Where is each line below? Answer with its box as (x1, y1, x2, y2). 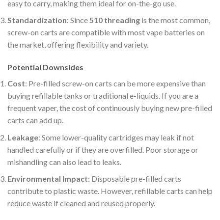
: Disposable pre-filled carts (88, 174, 181, 184)
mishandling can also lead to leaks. (7, 157, 121, 166)
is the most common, (140, 15, 210, 25)
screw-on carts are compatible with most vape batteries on (7, 27, 205, 37)
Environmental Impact (7, 174, 88, 184)
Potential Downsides (7, 62, 83, 72)
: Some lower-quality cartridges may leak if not (38, 132, 194, 142)
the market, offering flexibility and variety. (7, 40, 148, 50)
